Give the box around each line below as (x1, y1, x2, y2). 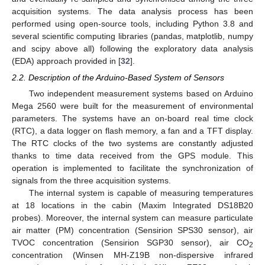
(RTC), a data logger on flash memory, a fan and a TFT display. (12, 126, 253, 136)
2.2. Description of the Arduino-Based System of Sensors (12, 73, 224, 83)
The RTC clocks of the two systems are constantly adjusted (12, 138, 253, 148)
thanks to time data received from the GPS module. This (12, 151, 253, 161)
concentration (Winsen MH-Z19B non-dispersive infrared (12, 250, 253, 260)
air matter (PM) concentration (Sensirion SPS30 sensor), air (12, 225, 253, 235)
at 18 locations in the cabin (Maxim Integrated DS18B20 (12, 201, 253, 211)
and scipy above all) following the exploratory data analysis (12, 43, 253, 53)
